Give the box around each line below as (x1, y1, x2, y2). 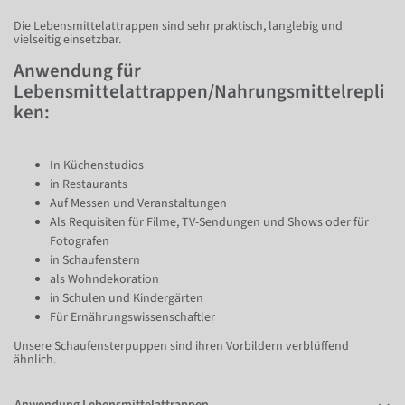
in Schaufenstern (50, 250, 140, 269)
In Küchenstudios (50, 155, 144, 174)
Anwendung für (14, 56, 141, 84)
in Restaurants (50, 174, 127, 193)
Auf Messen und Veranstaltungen (50, 193, 227, 212)
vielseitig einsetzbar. (14, 30, 121, 49)
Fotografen (50, 231, 109, 250)
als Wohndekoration (50, 269, 159, 288)
